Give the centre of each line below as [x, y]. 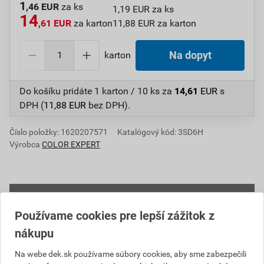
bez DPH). [108, 105]
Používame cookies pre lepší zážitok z [115, 216]
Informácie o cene [55, 197]
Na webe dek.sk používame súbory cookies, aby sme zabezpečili [131, 254]
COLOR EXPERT [71, 144]
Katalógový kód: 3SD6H [160, 132]
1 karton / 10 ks [127, 91]
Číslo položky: [35, 132]
